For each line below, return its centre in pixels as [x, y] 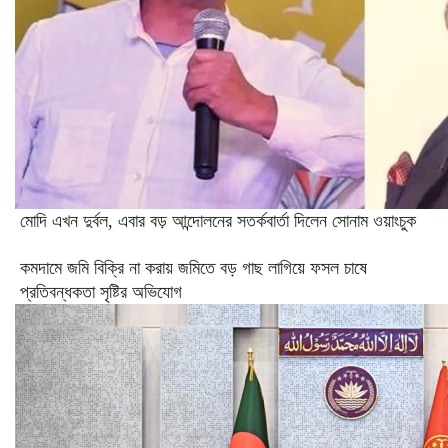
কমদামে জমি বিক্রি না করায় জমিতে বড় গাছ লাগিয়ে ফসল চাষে [193, 268]
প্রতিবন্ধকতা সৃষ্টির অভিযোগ [101, 292]
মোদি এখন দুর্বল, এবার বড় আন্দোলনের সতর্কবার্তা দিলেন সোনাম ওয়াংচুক [218, 221]
